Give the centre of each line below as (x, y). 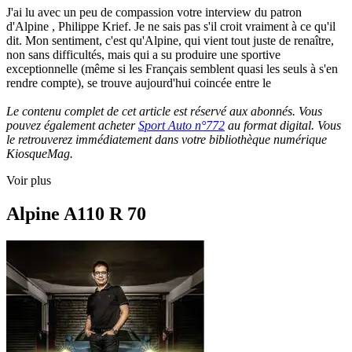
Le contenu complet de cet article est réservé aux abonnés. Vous (164, 112)
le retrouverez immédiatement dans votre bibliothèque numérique (167, 140)
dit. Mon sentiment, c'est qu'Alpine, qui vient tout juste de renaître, (170, 41)
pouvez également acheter (72, 126)
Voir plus (29, 181)
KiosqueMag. (40, 154)
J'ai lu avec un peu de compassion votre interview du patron (154, 13)
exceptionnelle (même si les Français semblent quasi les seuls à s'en (172, 69)
